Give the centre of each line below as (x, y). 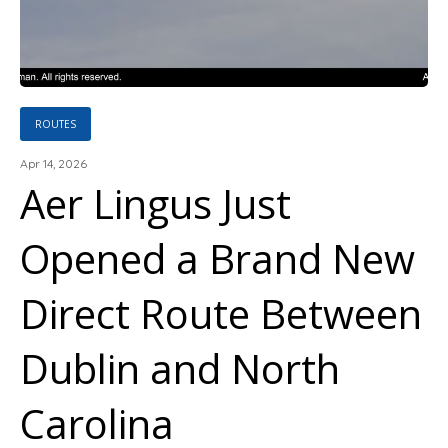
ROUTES (55, 124)
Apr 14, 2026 (53, 163)
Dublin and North (180, 368)
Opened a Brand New (217, 258)
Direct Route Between (221, 313)
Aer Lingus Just (155, 203)
